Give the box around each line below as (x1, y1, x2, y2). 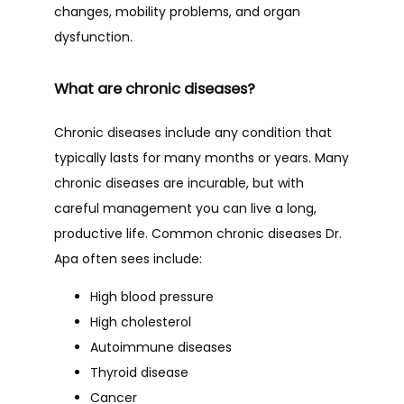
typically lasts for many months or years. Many (54, 149, 349, 167)
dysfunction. (54, 28, 133, 46)
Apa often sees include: (54, 250, 202, 268)
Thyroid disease (90, 363, 188, 381)
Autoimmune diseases (90, 338, 232, 356)
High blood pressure (90, 288, 214, 306)
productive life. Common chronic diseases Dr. (54, 225, 342, 243)
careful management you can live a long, (54, 199, 317, 217)
